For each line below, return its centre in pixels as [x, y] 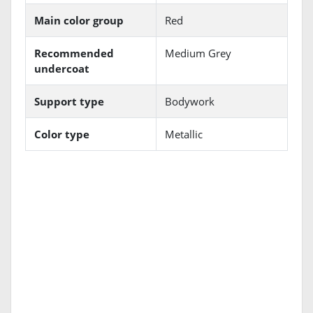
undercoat [62, 69]
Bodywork [190, 102]
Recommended [74, 53]
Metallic [184, 134]
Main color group [79, 21]
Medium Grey [198, 53]
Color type [62, 134]
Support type [69, 102]
